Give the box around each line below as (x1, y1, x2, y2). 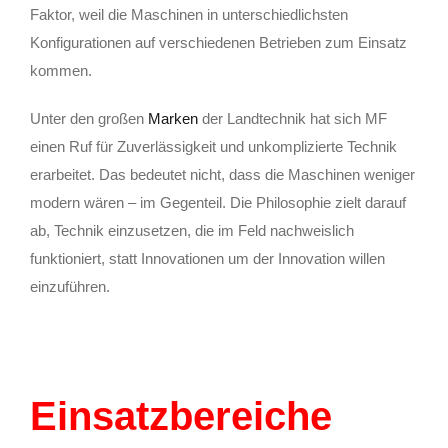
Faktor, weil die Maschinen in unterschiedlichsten (30, 5, 348, 23)
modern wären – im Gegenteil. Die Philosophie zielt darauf (30, 193, 406, 211)
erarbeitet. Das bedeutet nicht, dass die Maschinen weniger (30, 165, 415, 183)
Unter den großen (30, 109, 148, 127)
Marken (148, 109, 198, 127)
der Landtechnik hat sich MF (198, 109, 387, 127)
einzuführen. (30, 277, 110, 295)
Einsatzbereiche (30, 393, 332, 438)
